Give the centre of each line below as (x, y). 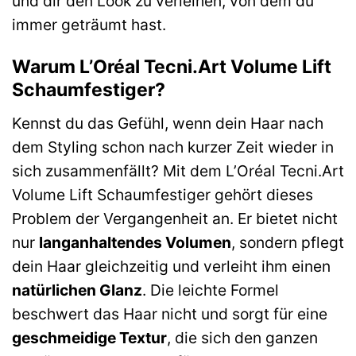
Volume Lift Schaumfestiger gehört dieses (163, 194)
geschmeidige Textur (89, 337)
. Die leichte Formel (211, 290)
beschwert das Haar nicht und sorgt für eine (170, 313)
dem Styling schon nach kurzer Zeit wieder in (173, 147)
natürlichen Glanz (77, 290)
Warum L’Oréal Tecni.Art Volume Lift (172, 67)
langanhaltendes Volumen (135, 242)
